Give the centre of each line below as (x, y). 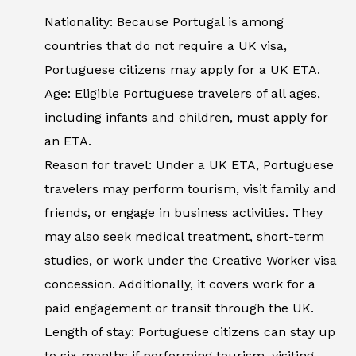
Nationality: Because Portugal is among (164, 22)
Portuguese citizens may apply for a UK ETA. (184, 70)
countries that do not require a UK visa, (166, 46)
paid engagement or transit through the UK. (179, 308)
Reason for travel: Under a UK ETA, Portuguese (189, 165)
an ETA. (68, 141)
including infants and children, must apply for (186, 118)
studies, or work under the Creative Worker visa (191, 261)
